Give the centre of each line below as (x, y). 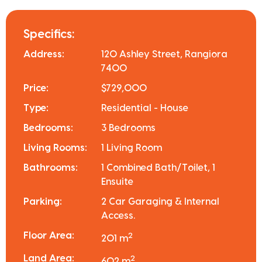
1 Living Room (132, 148)
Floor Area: (49, 235)
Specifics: (49, 34)
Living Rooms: (55, 148)
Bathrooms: (51, 168)
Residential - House (145, 108)
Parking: (43, 201)
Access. (118, 216)
